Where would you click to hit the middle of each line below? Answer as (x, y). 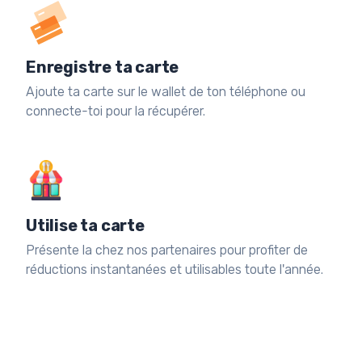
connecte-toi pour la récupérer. (116, 111)
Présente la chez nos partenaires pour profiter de (167, 250)
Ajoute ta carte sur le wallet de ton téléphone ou (166, 91)
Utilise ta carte (85, 225)
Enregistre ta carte (103, 67)
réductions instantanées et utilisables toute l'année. (175, 269)
